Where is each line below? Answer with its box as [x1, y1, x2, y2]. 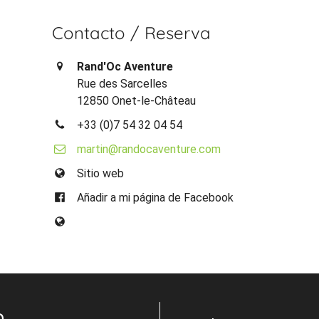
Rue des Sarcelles [77, 76, 168, 90]
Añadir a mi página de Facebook [77, 190, 234, 204]
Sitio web [77, 166, 125, 180]
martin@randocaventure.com [77, 142, 221, 156]
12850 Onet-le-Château [77, 93, 197, 108]
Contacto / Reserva [52, 21, 211, 43]
